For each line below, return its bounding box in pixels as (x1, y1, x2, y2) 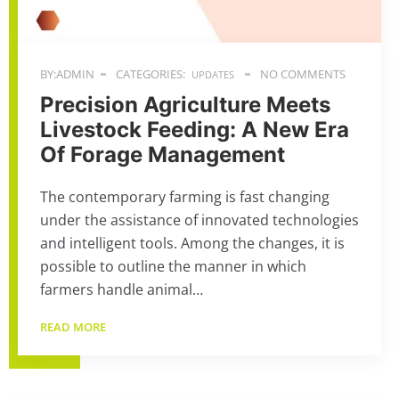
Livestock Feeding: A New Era (40, 117, 349, 142)
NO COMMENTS (257, 66, 346, 82)
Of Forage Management (40, 142, 285, 167)
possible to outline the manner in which (40, 256, 306, 276)
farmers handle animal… (40, 280, 203, 299)
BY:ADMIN (40, 66, 94, 82)
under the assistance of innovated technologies (40, 210, 359, 230)
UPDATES (191, 68, 234, 81)
